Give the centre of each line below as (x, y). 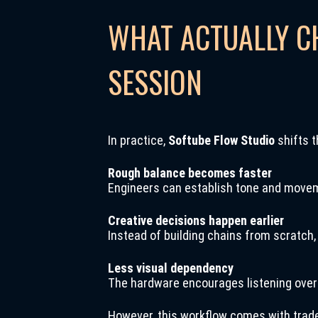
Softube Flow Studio (221, 140)
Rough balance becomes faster (190, 173)
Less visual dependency (171, 268)
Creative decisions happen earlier (196, 220)
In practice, (138, 140)
